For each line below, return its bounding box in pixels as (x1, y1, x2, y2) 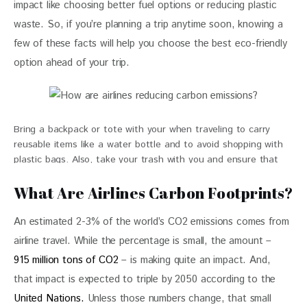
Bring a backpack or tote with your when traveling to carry (14, 122, 271, 136)
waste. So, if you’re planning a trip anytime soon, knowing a (14, 17, 286, 32)
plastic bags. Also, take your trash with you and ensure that (14, 152, 279, 167)
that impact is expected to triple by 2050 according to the (14, 271, 280, 286)
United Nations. (14, 291, 84, 306)
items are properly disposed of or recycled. (14, 167, 200, 182)
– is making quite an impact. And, (118, 252, 274, 267)
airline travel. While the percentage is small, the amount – (14, 233, 275, 248)
